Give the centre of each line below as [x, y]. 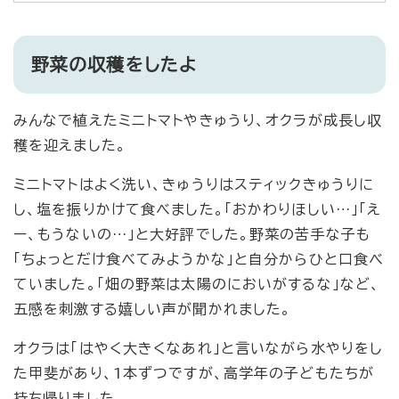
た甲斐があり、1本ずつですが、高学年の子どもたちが [194, 374]
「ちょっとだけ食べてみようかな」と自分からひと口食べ [199, 260]
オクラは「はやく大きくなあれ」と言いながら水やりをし [199, 349]
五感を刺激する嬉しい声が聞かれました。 [153, 309]
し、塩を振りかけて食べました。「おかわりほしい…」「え [198, 210]
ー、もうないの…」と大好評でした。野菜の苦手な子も [192, 235]
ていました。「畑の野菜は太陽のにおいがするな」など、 [197, 285]
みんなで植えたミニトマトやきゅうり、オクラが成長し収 [198, 121]
